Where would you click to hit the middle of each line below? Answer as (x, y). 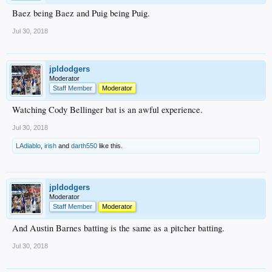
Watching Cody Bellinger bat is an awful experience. (107, 110)
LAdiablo (28, 146)
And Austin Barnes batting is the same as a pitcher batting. (118, 228)
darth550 (84, 146)
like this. (110, 146)
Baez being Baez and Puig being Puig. (81, 13)
